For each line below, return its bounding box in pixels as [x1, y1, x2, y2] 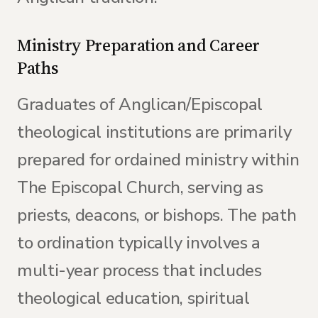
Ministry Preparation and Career [17, 33, 260, 57]
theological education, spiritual [17, 287, 250, 309]
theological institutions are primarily [17, 121, 292, 143]
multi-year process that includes [17, 259, 262, 282]
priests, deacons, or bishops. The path [17, 204, 297, 226]
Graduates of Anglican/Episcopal [17, 93, 263, 116]
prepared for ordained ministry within [17, 148, 300, 171]
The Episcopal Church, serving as [17, 176, 263, 199]
